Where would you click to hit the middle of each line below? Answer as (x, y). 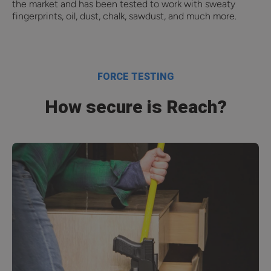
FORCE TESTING (135, 77)
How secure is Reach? (135, 107)
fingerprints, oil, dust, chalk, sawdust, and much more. (124, 16)
